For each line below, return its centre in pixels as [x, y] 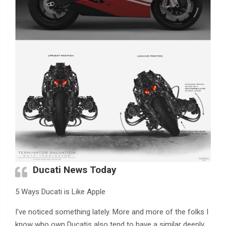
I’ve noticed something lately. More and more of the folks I [112, 212]
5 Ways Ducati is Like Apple [60, 191]
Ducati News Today [75, 169]
